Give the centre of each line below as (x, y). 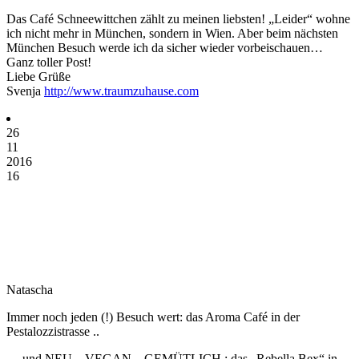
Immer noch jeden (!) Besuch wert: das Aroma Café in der (153, 317)
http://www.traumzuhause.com (121, 91)
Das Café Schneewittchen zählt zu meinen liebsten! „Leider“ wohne (178, 18)
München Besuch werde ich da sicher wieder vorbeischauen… (165, 47)
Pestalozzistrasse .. (53, 331)
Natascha (30, 289)
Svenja (25, 91)
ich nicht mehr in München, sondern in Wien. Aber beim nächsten (172, 33)
